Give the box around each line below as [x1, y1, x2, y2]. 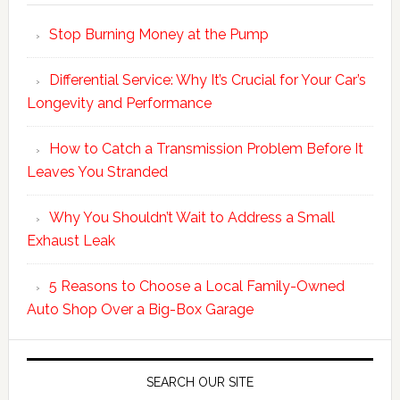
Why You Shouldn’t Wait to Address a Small [48, 208, 335, 226]
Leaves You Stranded [26, 162, 168, 180]
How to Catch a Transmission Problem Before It [48, 139, 363, 157]
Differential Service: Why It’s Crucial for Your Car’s [48, 71, 366, 88]
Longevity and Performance [26, 94, 212, 112]
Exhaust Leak [26, 231, 115, 249]
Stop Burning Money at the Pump [48, 25, 269, 43]
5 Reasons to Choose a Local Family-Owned [48, 277, 345, 295]
